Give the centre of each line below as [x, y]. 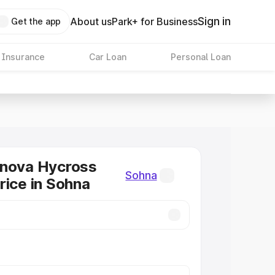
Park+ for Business [155, 21]
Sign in [214, 21]
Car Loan [107, 57]
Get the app [36, 21]
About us [91, 21]
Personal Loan [200, 57]
